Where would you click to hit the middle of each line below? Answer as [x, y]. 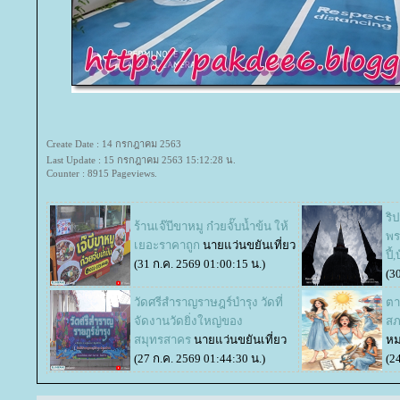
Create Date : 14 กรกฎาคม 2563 [114, 144]
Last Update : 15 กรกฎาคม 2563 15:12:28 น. [141, 160]
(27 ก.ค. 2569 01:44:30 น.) [200, 358]
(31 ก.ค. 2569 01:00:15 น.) [200, 264]
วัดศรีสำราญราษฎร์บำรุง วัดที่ [208, 302]
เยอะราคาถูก [167, 245]
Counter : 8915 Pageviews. [102, 173]
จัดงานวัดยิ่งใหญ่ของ [188, 321]
